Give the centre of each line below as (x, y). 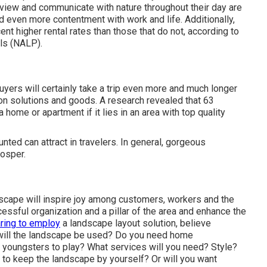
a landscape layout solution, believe (136, 223)
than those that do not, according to (165, 32)
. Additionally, (208, 20)
